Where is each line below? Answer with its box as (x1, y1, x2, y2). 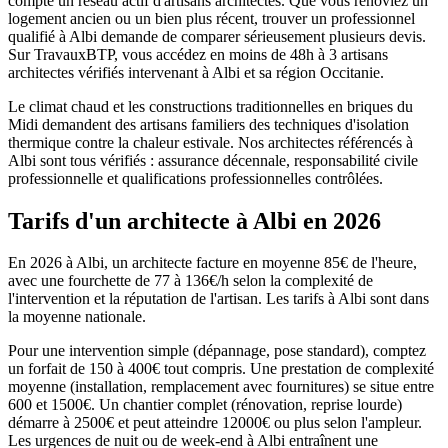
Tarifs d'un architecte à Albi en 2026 (8, 207, 381, 234)
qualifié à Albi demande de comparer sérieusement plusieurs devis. (8, 27, 426, 45)
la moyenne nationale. (8, 308, 146, 326)
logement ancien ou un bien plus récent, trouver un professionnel (8, 9, 415, 27)
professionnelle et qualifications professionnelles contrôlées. (8, 169, 383, 187)
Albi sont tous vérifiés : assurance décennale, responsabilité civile (8, 151, 418, 169)
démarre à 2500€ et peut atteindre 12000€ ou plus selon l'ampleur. (8, 414, 422, 432)
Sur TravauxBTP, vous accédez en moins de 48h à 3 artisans (8, 45, 388, 63)
